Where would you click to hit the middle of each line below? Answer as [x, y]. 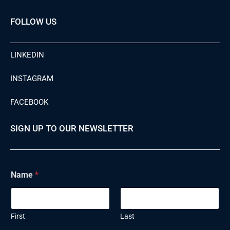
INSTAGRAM [32, 79]
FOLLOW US [33, 22]
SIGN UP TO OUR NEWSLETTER [72, 129]
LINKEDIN [27, 55]
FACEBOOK [29, 102]
